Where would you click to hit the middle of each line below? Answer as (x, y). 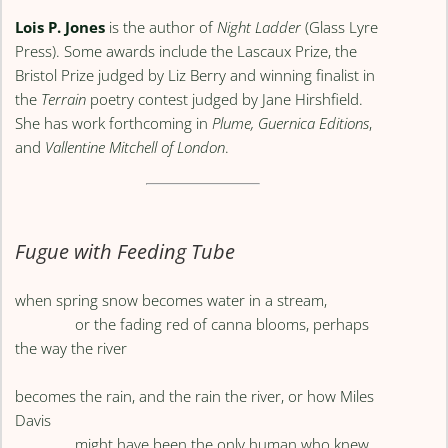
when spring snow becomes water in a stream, (171, 300)
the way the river (71, 348)
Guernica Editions (314, 122)
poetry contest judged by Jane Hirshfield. (225, 98)
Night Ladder (259, 26)
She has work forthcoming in (114, 122)
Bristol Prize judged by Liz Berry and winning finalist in (195, 74)
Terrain (64, 98)
